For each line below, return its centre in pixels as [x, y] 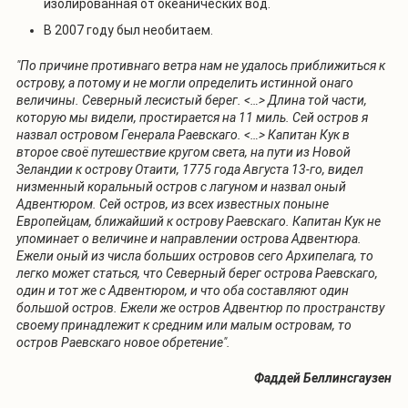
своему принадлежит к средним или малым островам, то [184, 325]
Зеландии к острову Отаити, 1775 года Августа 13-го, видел [190, 169]
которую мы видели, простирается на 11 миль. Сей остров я [192, 117]
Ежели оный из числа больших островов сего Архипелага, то [195, 255]
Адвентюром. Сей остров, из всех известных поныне [173, 204]
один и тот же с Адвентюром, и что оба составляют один [183, 290]
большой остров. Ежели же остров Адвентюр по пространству [200, 307]
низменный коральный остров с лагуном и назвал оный [181, 186]
